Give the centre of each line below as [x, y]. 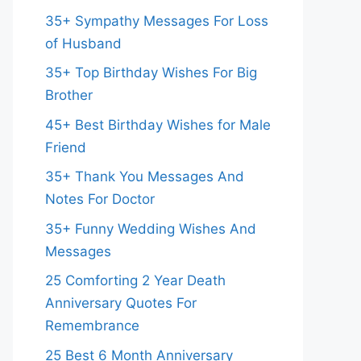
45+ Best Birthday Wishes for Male [158, 124]
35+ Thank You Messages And [145, 176]
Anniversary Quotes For [121, 303]
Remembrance [92, 326]
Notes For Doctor [100, 199]
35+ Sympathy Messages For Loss [157, 21]
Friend [66, 147]
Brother [69, 95]
